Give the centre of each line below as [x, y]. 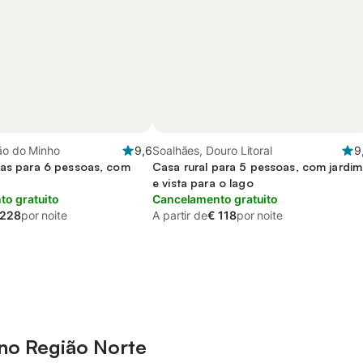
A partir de [180, 215]
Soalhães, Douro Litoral [213, 150]
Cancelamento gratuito [216, 199]
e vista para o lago [203, 183]
